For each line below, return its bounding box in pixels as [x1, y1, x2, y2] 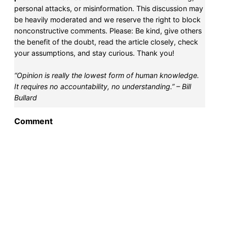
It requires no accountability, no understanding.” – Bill [14, 82, 191, 91]
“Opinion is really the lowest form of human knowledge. [14, 71, 199, 80]
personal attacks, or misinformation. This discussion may [14, 4, 203, 13]
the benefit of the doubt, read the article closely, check [14, 37, 198, 47]
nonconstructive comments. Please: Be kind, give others [14, 26, 202, 35]
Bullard [14, 93, 37, 102]
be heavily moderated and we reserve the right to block [14, 15, 201, 24]
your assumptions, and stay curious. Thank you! [14, 49, 174, 58]
